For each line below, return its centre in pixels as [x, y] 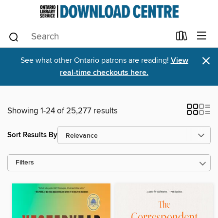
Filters [25, 163]
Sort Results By [32, 135]
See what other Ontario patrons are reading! [95, 60]
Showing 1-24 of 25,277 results [63, 111]
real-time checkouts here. [104, 73]
